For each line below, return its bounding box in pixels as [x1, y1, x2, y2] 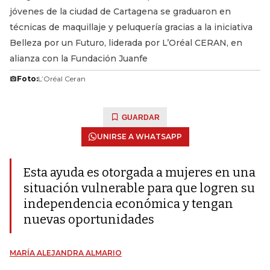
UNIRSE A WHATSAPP [96, 132, 182, 141]
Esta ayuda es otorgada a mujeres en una [24, 165, 256, 180]
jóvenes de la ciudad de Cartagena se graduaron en [10, 6, 231, 17]
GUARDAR [122, 113, 160, 122]
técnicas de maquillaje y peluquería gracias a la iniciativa [10, 22, 253, 33]
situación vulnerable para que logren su [24, 181, 255, 195]
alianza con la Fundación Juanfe [10, 53, 148, 64]
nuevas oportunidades [24, 212, 154, 227]
